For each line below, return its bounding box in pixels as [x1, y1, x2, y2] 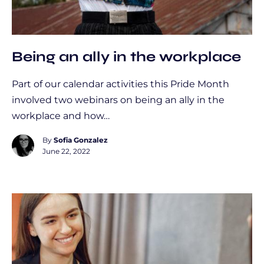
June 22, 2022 [42, 147, 90, 156]
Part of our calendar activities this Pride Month [12, 78, 229, 90]
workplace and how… [12, 110, 110, 121]
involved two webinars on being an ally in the [12, 94, 225, 105]
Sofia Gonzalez [54, 136, 108, 144]
